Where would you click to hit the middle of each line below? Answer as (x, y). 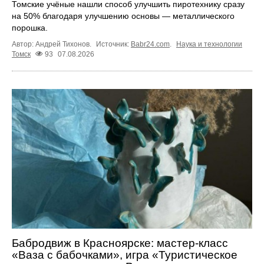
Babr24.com (150, 44)
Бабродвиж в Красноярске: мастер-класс (120, 243)
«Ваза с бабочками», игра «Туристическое (125, 255)
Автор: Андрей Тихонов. (52, 44)
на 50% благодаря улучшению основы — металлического (123, 16)
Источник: (113, 44)
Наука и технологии (209, 44)
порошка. (30, 28)
